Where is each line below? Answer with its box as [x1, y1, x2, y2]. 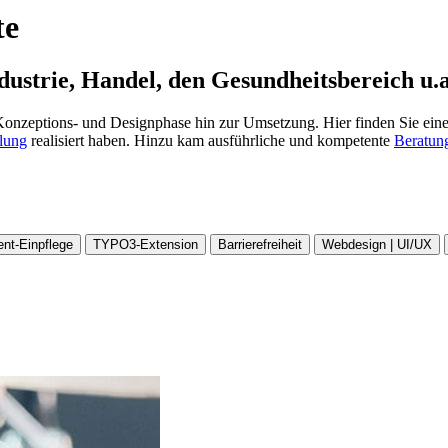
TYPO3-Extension [93, 237, 198, 253]
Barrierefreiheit [218, 237, 302, 253]
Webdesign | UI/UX [322, 237, 432, 253]
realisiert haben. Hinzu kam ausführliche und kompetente [27, 132, 394, 150]
